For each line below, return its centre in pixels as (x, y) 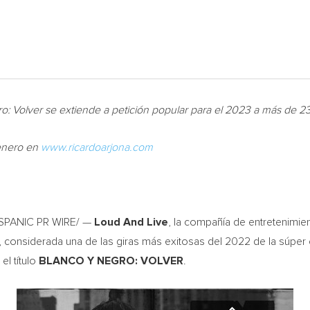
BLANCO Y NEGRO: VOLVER (111, 261)
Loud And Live (131, 222)
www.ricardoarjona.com (97, 147)
